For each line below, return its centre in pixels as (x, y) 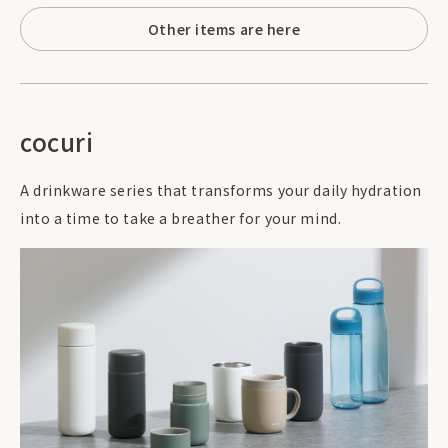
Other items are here (224, 28)
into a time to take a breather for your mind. (181, 218)
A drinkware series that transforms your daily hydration (221, 190)
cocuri (57, 142)
